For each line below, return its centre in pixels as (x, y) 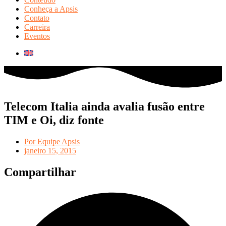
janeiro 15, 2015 (50, 151)
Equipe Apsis (59, 142)
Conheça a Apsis (51, 9)
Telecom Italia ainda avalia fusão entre (104, 107)
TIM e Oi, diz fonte (54, 120)
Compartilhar (40, 172)
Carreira (37, 27)
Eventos (37, 36)
